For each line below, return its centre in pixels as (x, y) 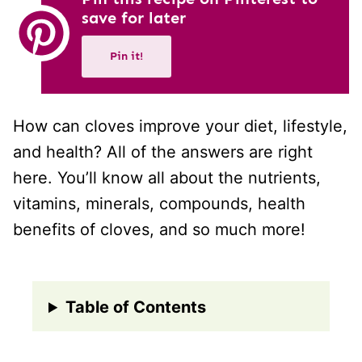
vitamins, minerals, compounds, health (159, 204)
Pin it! (126, 57)
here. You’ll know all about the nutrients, (167, 178)
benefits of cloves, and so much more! (159, 230)
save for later (134, 18)
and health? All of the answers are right (163, 152)
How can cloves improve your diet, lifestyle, (180, 126)
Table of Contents (136, 307)
